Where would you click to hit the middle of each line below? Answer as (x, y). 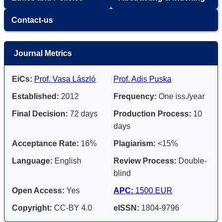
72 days (83, 113)
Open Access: (38, 190)
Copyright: (32, 208)
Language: (32, 161)
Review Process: (145, 161)
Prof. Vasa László (65, 79)
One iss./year (181, 96)
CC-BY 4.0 (72, 208)
